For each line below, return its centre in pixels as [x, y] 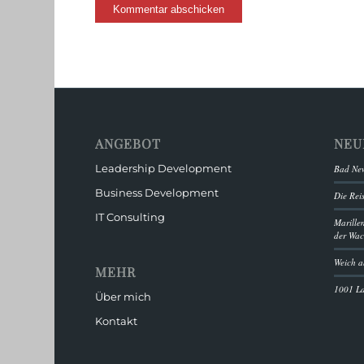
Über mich [123, 297]
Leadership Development [164, 168]
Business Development [157, 192]
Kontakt [117, 321]
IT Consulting [130, 217]
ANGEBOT [128, 143]
